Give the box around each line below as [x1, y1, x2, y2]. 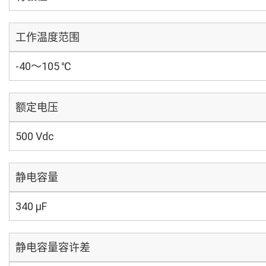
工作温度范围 [15, 31, 80, 43]
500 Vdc [15, 130, 54, 142]
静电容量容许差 [15, 241, 90, 254]
